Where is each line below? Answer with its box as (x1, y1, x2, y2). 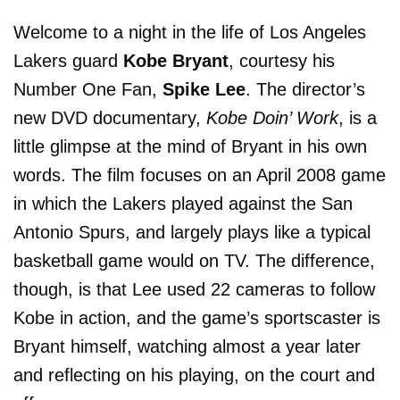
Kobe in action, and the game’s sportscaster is (13, 308, 380, 328)
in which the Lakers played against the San (13, 194, 353, 213)
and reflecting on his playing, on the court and (13, 365, 375, 385)
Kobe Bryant (123, 51, 229, 71)
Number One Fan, (13, 79, 162, 99)
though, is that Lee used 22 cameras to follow (13, 279, 375, 299)
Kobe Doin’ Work (206, 108, 338, 128)
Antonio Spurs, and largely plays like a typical (13, 222, 371, 242)
